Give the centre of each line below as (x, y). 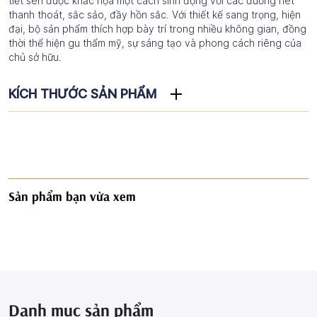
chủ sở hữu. (35, 57)
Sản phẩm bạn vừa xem (72, 196)
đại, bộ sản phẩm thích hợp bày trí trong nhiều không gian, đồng (157, 29)
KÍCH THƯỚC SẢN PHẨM (82, 94)
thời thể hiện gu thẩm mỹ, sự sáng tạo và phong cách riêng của (155, 43)
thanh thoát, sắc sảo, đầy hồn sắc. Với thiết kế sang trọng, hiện (155, 15)
